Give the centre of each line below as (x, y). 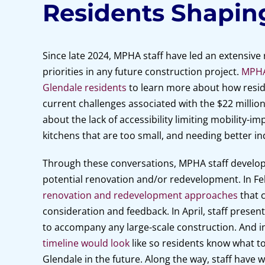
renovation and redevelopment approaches (140, 195)
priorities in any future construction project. (142, 72)
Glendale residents (84, 88)
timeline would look (86, 243)
